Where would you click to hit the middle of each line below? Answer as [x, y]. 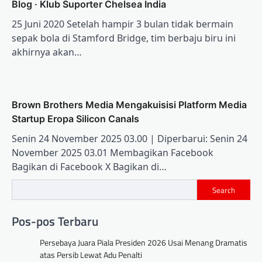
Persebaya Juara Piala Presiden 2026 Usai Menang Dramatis [144, 242]
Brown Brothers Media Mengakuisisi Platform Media [129, 105]
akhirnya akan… [47, 52]
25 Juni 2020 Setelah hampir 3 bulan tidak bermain [123, 24]
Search [224, 190]
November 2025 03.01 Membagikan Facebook [113, 153]
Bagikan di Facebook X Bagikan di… [89, 167]
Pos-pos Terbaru [55, 221]
